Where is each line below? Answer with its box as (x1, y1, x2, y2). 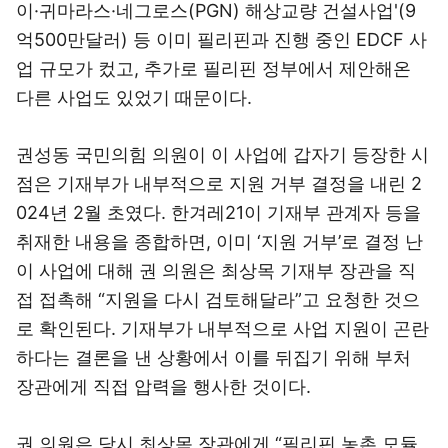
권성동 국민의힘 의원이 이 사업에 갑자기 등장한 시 (16, 144, 429, 165)
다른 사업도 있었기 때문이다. (16, 87, 252, 108)
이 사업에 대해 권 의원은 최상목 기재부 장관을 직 (16, 260, 416, 281)
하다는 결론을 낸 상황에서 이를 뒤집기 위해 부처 (16, 347, 411, 368)
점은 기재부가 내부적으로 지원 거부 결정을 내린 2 (16, 173, 422, 194)
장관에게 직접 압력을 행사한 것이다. (16, 376, 311, 397)
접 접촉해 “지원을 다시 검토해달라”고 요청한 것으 (16, 289, 420, 310)
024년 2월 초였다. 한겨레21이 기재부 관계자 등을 (16, 202, 421, 223)
